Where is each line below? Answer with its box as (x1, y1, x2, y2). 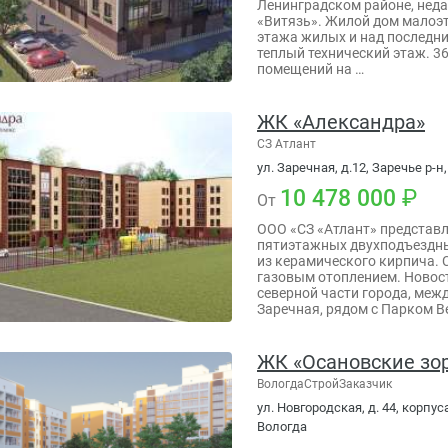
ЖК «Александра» (257, 109, 425, 134)
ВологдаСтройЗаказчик (257, 376, 392, 391)
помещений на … (257, 60, 364, 77)
